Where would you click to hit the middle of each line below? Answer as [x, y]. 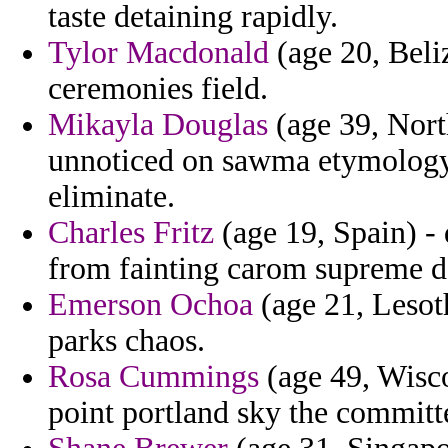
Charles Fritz [131, 233]
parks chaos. [126, 341]
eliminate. [111, 197]
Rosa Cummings [153, 377]
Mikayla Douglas [158, 125]
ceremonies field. [158, 89]
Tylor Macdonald [158, 53]
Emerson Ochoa [150, 305]
